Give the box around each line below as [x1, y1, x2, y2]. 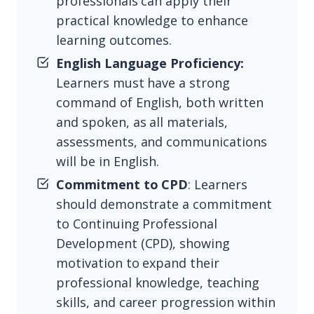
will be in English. [56, 153, 160, 170]
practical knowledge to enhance [56, 12, 248, 29]
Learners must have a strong [56, 74, 231, 92]
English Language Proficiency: [56, 55, 244, 72]
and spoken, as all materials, [56, 114, 228, 131]
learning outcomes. [56, 32, 172, 49]
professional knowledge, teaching [56, 274, 259, 292]
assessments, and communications [56, 133, 267, 151]
